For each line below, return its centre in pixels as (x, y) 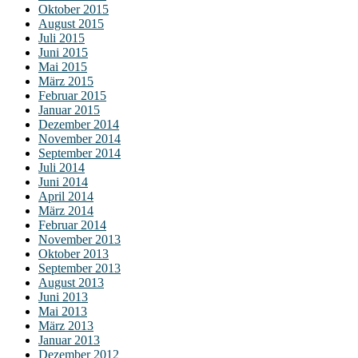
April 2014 (66, 196)
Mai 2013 (63, 311)
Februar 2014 (72, 225)
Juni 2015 (63, 52)
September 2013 (80, 268)
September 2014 (80, 153)
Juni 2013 (63, 297)
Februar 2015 (72, 95)
